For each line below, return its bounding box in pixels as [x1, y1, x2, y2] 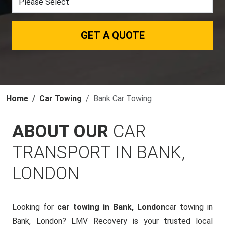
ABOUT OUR [12, 121, 113, 142]
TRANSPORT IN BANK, [12, 142, 185, 163]
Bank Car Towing [93, 94, 152, 103]
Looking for [12, 202, 57, 212]
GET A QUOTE [80, 29, 145, 41]
